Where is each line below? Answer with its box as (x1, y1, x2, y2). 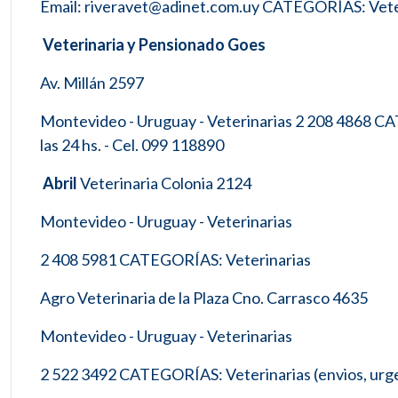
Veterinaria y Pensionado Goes (40, 35, 266, 54)
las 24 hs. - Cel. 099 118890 (40, 135, 224, 155)
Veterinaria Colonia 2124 (77, 173, 251, 193)
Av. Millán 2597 (40, 73, 144, 92)
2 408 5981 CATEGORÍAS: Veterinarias (40, 250, 311, 269)
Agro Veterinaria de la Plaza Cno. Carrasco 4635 (40, 288, 368, 307)
